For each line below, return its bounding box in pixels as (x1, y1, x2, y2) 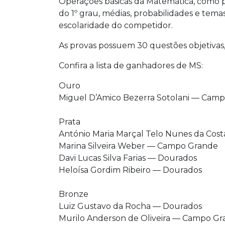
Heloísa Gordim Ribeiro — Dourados (59, 165, 202, 175)
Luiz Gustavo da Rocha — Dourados (59, 201, 202, 211)
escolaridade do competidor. (59, 21, 173, 31)
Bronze (59, 189, 88, 199)
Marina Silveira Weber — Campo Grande (59, 141, 218, 151)
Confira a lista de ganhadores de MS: (59, 61, 203, 71)
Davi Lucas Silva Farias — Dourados (59, 153, 197, 163)
